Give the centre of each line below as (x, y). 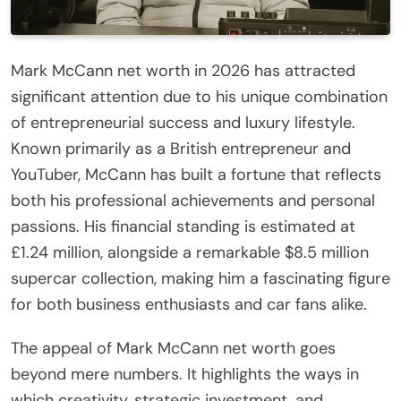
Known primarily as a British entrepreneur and (181, 148)
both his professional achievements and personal (193, 200)
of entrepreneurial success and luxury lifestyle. (183, 122)
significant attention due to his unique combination (199, 96)
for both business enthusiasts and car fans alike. (189, 304)
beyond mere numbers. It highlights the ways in (185, 374)
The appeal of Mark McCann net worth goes (173, 348)
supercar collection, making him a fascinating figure (200, 278)
